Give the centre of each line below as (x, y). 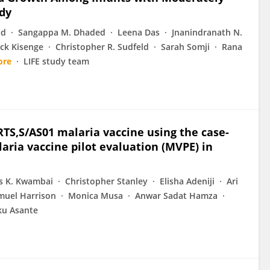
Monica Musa (96, 196)
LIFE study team (56, 61)
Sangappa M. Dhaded (62, 32)
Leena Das (139, 32)
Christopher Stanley (106, 181)
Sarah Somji (185, 47)
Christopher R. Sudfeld (102, 47)
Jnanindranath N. (207, 32)
